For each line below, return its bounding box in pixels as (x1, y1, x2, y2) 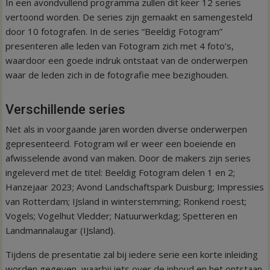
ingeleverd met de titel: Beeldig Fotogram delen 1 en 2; (5, 166, 236, 178)
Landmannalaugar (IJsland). (5, 224, 116, 236)
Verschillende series (5, 101, 126, 117)
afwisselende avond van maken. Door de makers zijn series (5, 151, 251, 164)
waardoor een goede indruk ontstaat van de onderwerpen (5, 54, 248, 66)
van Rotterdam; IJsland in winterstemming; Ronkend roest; (5, 195, 247, 207)
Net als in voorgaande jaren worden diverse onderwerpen (5, 122, 248, 135)
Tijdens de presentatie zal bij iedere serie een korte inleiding (5, 248, 259, 260)
